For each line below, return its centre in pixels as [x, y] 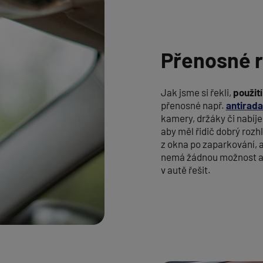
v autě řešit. [186, 170]
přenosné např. [193, 105]
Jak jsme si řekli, [197, 92]
